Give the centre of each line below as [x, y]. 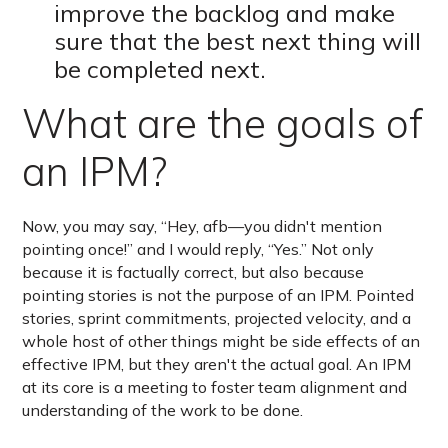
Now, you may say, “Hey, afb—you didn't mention [202, 226]
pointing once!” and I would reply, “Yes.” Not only [198, 249]
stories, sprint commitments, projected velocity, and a [217, 318]
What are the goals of [223, 123]
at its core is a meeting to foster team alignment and [215, 387]
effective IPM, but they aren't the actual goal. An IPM [217, 364]
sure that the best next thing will [238, 41]
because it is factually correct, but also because [193, 272]
